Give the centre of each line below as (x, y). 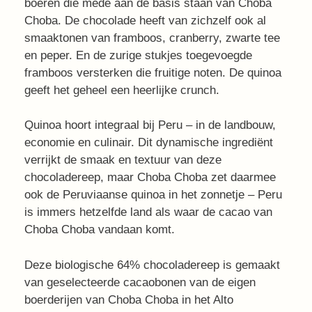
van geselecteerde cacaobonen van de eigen (140, 282)
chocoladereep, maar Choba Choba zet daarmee (150, 177)
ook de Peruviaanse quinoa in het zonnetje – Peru (153, 195)
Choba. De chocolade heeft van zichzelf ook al (145, 20)
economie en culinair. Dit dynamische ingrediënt (149, 142)
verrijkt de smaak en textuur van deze (123, 160)
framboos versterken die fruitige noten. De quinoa (153, 72)
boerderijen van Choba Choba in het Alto (129, 299)
